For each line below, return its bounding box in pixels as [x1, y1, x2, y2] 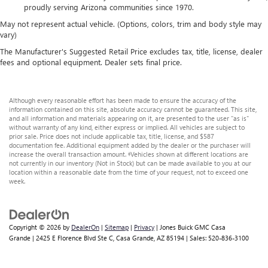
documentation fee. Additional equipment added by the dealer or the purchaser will [9, 141, 251, 150]
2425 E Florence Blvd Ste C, [34, 233, 114, 243]
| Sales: [184, 233, 208, 243]
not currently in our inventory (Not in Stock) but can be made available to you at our [9, 159, 251, 168]
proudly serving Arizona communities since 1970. [24, 2, 194, 13]
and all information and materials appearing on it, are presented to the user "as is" [9, 114, 249, 123]
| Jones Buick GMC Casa [154, 223, 226, 232]
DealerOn [71, 223, 99, 232]
